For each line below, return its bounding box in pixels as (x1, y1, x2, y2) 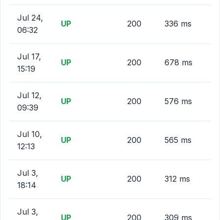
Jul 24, (17, 13, 43, 23)
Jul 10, (17, 129, 42, 139)
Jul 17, (17, 52, 41, 61)
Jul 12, (17, 90, 42, 100)
